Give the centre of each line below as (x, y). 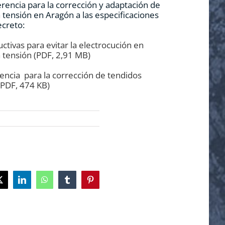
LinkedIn (36, 184)
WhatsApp (62, 184)
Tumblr (79, 184)
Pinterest (104, 184)
